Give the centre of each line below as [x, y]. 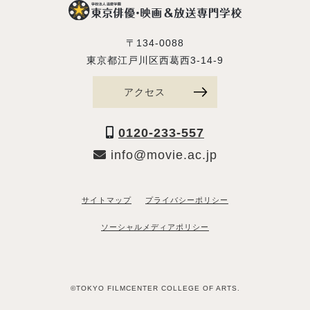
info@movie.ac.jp [162, 155]
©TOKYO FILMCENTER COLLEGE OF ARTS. [155, 288]
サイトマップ [107, 200]
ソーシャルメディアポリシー [155, 227]
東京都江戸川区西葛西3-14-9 [155, 60]
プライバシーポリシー [187, 200]
